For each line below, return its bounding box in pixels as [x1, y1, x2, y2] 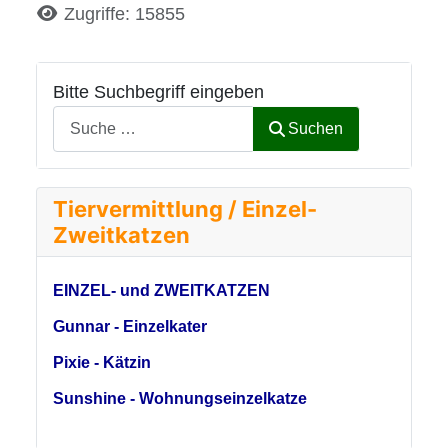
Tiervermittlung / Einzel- [53, 195, 317, 222]
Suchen [288, 119, 344, 137]
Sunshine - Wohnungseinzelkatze [53, 390, 307, 408]
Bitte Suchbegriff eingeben [53, 82, 264, 103]
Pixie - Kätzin [53, 354, 151, 372]
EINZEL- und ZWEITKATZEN [53, 282, 270, 300]
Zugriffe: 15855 [63, 4, 185, 25]
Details [35, 3, 94, 24]
